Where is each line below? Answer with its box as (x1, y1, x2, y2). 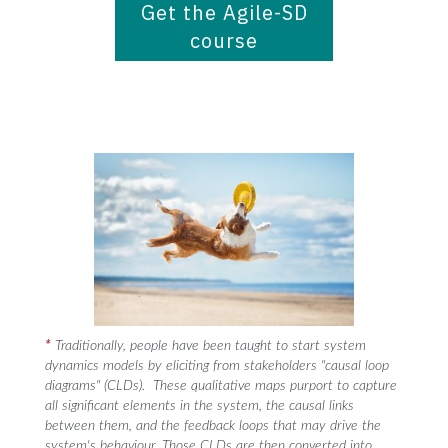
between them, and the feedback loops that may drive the (45, 418, 381, 433)
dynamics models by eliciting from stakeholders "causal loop (45, 358, 389, 373)
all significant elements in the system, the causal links (45, 398, 354, 413)
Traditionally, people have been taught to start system (51, 338, 366, 353)
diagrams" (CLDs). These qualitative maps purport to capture (45, 378, 397, 393)
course (190, 26, 258, 54)
